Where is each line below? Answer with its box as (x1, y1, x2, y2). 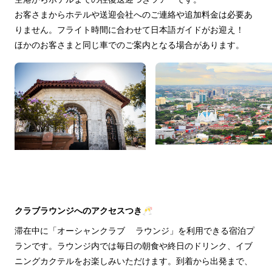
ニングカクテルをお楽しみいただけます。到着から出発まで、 (15, 256, 253, 266)
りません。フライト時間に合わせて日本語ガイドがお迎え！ (15, 24, 244, 35)
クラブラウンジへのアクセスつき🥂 (15, 205, 152, 216)
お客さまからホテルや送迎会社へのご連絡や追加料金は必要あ (15, 9, 253, 19)
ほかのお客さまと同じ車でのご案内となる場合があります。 (15, 39, 244, 50)
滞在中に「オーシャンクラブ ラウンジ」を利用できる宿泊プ (15, 225, 254, 236)
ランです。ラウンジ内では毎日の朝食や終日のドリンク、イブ (15, 240, 253, 251)
